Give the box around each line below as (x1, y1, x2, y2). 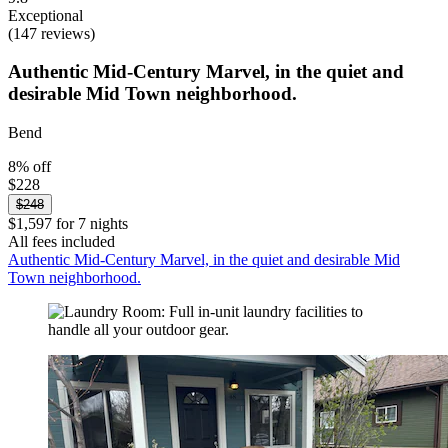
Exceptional (8, 6, 83, 24)
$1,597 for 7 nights (8, 215, 128, 233)
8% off (8, 158, 51, 176)
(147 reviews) (8, 24, 95, 42)
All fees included (8, 233, 115, 251)
